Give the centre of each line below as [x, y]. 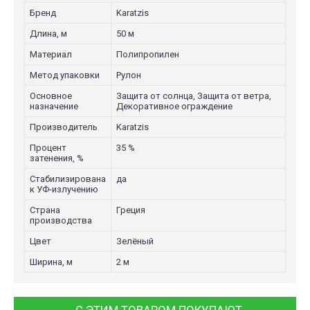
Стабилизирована [68, 179]
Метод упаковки [65, 75]
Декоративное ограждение [174, 106]
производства [61, 220]
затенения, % [57, 158]
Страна [45, 210]
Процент [48, 147]
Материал [51, 54]
